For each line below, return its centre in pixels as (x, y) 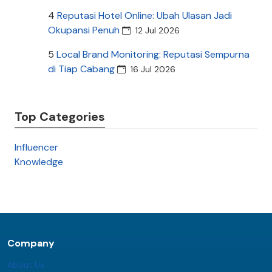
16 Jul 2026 (153, 69)
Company (31, 243)
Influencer (36, 147)
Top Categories (60, 116)
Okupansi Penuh (84, 30)
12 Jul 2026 (158, 30)
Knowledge (39, 161)
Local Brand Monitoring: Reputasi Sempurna (153, 54)
